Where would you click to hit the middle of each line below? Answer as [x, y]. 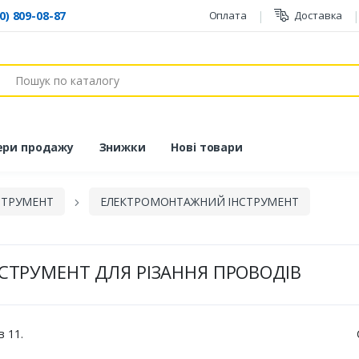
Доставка [319, 15]
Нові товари [207, 147]
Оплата [228, 15]
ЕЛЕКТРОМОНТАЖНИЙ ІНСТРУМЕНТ [199, 202]
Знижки [122, 147]
